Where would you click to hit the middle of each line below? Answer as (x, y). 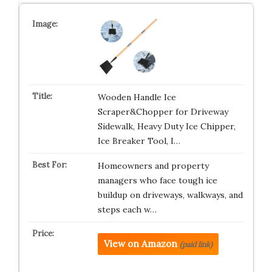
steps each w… (127, 210)
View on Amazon (140, 244)
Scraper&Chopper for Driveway (163, 112)
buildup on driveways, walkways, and (170, 195)
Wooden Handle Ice (137, 97)
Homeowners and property (153, 166)
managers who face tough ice (157, 181)
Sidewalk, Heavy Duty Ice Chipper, (166, 127)
